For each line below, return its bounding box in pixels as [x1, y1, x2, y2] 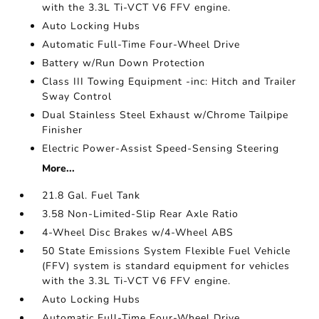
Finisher [42, 123, 83, 137]
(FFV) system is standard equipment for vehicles [42, 259, 291, 273]
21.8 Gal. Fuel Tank [42, 189, 141, 203]
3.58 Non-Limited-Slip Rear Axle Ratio [42, 207, 239, 221]
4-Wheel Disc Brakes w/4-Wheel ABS [42, 226, 234, 240]
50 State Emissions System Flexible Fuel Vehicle [42, 244, 291, 258]
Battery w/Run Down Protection [42, 56, 206, 70]
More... [42, 162, 75, 176]
